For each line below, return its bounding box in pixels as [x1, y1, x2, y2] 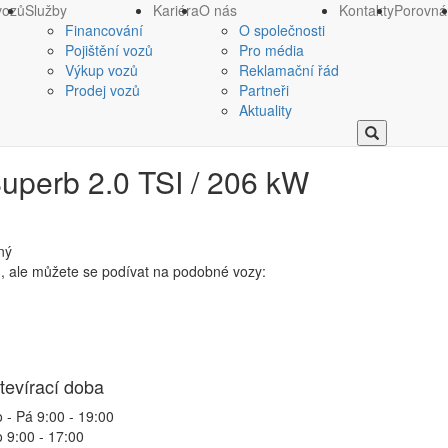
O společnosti [239, 20, 325, 40]
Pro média [239, 40, 304, 60]
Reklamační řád [239, 60, 339, 80]
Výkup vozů [65, 60, 138, 80]
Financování [65, 20, 143, 40]
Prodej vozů [65, 80, 140, 100]
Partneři [239, 80, 289, 100]
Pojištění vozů [65, 40, 153, 60]
